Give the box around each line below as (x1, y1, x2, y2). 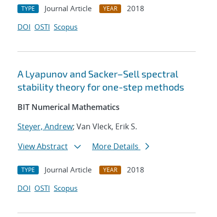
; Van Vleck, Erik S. (73, 121, 137, 132)
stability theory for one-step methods (17, 81, 184, 93)
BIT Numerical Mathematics (17, 102, 120, 113)
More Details (92, 141, 140, 152)
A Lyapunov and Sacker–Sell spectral (17, 68, 178, 80)
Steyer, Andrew (17, 121, 73, 132)
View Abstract (18, 141, 68, 152)
